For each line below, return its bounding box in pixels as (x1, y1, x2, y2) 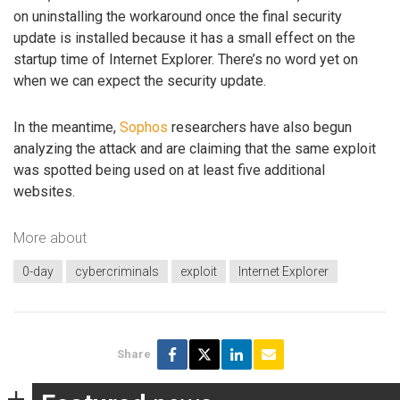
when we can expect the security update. (13, 71, 266, 89)
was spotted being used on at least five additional (13, 162, 325, 179)
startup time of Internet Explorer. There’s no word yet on (13, 50, 358, 68)
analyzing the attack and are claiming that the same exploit (13, 140, 376, 158)
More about (13, 229, 87, 247)
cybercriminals (75, 263, 159, 279)
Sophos (120, 119, 168, 137)
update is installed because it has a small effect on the (13, 29, 355, 46)
